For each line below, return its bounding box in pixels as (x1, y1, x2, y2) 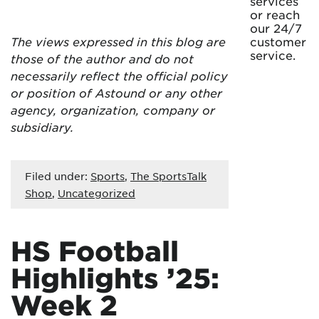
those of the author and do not (11, 51, 194, 66)
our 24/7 (250, 21, 302, 35)
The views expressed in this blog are (11, 34, 226, 48)
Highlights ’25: (11, 262, 219, 293)
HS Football (11, 235, 179, 266)
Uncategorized (58, 187, 135, 199)
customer (250, 34, 306, 48)
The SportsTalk (130, 169, 206, 182)
